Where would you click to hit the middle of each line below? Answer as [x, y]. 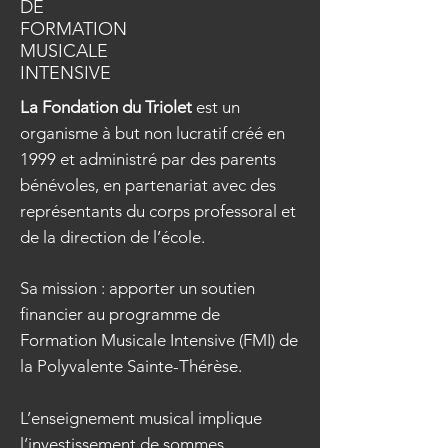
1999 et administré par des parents [148, 159]
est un [216, 107]
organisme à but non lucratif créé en [152, 133]
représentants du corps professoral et [158, 211]
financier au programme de [120, 314]
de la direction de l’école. [112, 237]
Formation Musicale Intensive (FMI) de [159, 340]
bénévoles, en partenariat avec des [148, 185]
